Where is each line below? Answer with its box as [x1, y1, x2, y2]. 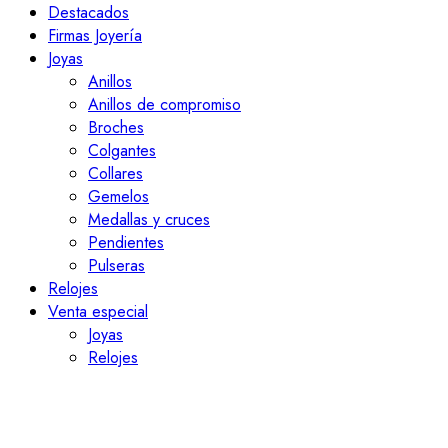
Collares [88, 162, 143, 186]
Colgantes [88, 139, 156, 163]
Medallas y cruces [88, 208, 210, 232]
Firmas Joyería [48, 24, 142, 48]
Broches [88, 116, 144, 140]
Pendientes [88, 231, 164, 255]
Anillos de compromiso [88, 93, 241, 117]
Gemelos [88, 185, 149, 209]
